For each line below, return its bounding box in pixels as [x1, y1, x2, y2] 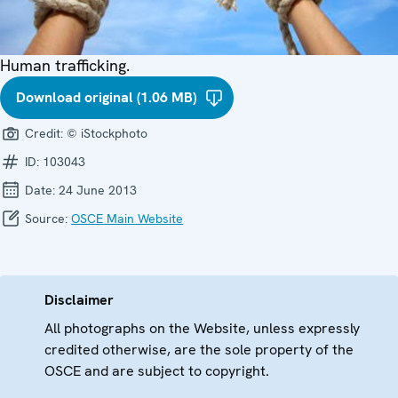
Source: [21, 210, 71, 227]
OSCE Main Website [71, 210, 183, 227]
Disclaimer [44, 290, 114, 309]
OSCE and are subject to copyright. [44, 361, 269, 380]
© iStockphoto [67, 124, 147, 141]
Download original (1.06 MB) [16, 87, 196, 107]
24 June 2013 [59, 181, 137, 198]
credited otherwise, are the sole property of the [44, 339, 354, 359]
